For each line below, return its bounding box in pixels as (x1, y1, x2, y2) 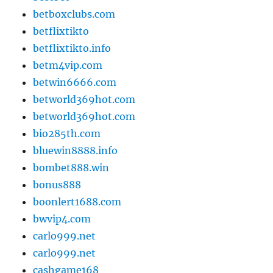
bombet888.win (33, 161, 110, 174)
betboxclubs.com (33, 7, 116, 20)
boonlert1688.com (33, 195, 122, 208)
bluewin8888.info (33, 144, 118, 157)
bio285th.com (33, 127, 101, 140)
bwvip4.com (33, 212, 91, 225)
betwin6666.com (33, 76, 117, 88)
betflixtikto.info (33, 41, 112, 54)
